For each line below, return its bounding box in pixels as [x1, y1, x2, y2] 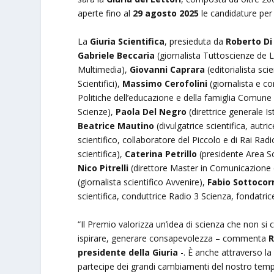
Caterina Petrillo [125, 147, 198, 160]
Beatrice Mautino [78, 119, 155, 131]
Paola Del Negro [116, 105, 187, 117]
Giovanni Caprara [130, 63, 206, 75]
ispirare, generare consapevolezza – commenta [78, 232, 269, 244]
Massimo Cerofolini [122, 77, 208, 89]
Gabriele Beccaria [78, 49, 155, 61]
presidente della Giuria [78, 246, 179, 258]
